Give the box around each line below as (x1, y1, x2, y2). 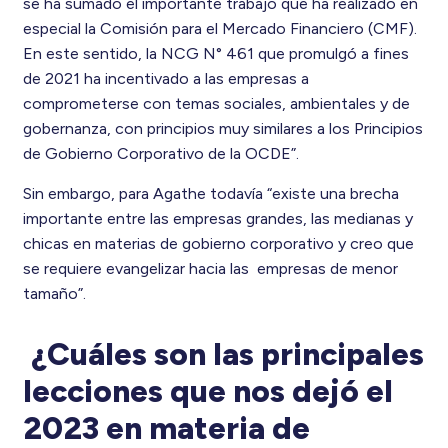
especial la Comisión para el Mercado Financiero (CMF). (22, 19, 417, 39)
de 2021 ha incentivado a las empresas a (22, 69, 309, 89)
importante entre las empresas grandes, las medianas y (22, 209, 413, 229)
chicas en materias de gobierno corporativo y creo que (22, 234, 414, 254)
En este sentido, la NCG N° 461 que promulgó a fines (22, 44, 409, 64)
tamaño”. (22, 284, 86, 304)
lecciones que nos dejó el (22, 372, 393, 411)
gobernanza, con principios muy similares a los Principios (22, 119, 423, 139)
